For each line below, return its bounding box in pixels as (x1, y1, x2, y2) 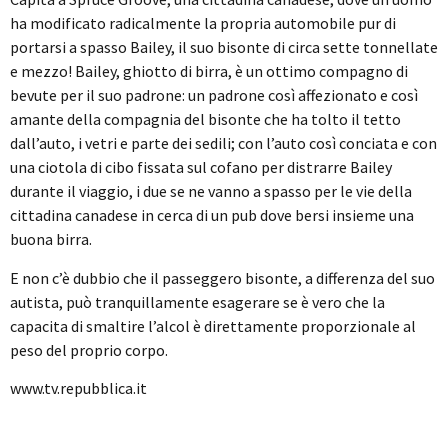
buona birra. (10, 229, 92, 250)
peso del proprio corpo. (10, 339, 168, 360)
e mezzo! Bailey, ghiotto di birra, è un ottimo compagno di (10, 61, 408, 82)
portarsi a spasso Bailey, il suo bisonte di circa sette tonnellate (10, 37, 438, 58)
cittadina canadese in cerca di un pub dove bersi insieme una (10, 205, 414, 226)
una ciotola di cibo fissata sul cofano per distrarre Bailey (10, 157, 392, 178)
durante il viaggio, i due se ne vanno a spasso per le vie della (10, 181, 412, 202)
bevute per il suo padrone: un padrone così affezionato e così (10, 85, 418, 106)
